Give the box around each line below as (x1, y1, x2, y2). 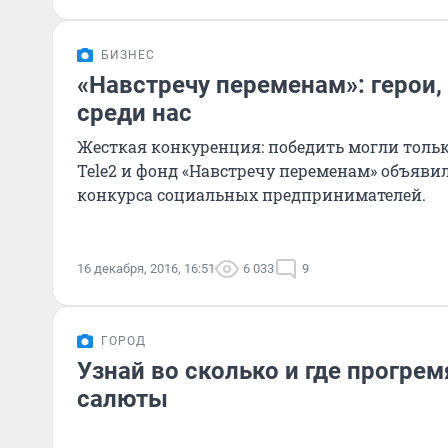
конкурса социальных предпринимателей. (77, 184, 426, 205)
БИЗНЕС (101, 48, 155, 62)
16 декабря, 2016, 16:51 (77, 261, 215, 276)
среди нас (77, 99, 192, 127)
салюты (77, 385, 168, 413)
